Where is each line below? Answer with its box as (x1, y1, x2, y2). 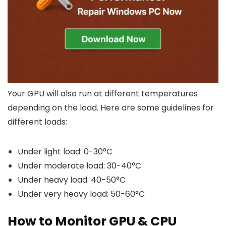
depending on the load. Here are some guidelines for (8, 101, 214, 114)
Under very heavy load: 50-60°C (18, 188, 145, 200)
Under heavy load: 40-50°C (18, 174, 126, 186)
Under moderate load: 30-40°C (18, 159, 141, 172)
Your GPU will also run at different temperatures (8, 87, 198, 99)
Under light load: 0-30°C (18, 145, 112, 157)
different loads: (8, 116, 67, 128)
